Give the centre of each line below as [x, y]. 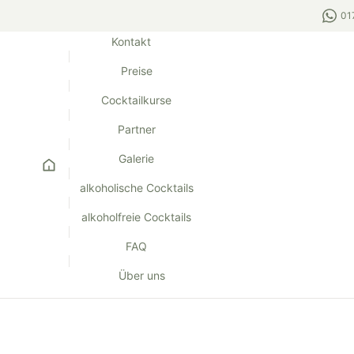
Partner [136, 129]
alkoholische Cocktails [136, 188]
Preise [136, 71]
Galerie [136, 158]
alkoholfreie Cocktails [136, 217]
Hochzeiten [156, 259]
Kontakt [131, 41]
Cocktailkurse [136, 100]
